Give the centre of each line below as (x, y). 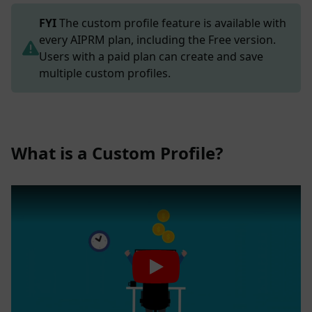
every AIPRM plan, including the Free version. (157, 40)
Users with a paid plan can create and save (151, 57)
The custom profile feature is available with (171, 23)
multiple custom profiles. (105, 73)
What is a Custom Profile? (117, 153)
